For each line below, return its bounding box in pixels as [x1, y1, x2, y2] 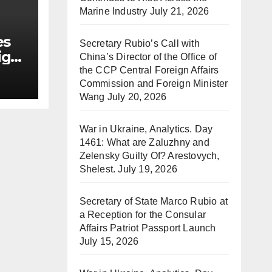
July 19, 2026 [118, 164, 177, 174]
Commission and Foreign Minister [79, 78, 228, 89]
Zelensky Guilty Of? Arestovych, [79, 151, 220, 161]
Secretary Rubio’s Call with [79, 38, 200, 49]
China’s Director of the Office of [79, 52, 217, 62]
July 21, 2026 [149, 6, 209, 16]
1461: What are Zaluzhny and [79, 137, 209, 148]
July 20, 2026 [107, 92, 167, 102]
